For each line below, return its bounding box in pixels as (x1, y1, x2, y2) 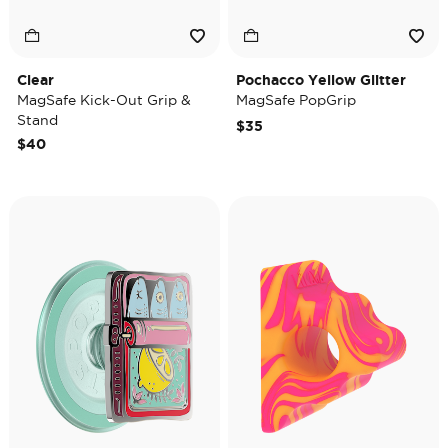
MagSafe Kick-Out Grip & (17, 92, 191, 108)
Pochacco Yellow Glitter (236, 72, 406, 88)
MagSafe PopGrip (236, 92, 356, 108)
